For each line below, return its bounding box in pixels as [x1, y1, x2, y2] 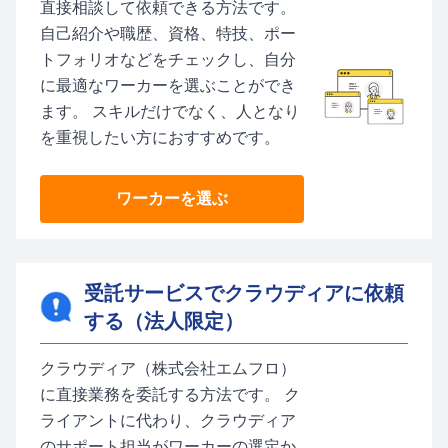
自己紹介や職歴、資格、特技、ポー [40, 25, 296, 42]
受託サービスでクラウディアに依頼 [84, 282, 404, 304]
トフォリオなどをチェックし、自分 [40, 51, 296, 68]
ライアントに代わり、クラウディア [40, 412, 296, 429]
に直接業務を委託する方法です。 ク [40, 386, 300, 403]
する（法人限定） [84, 310, 244, 332]
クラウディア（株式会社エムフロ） [40, 360, 296, 377]
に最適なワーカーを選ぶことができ [40, 77, 296, 94]
